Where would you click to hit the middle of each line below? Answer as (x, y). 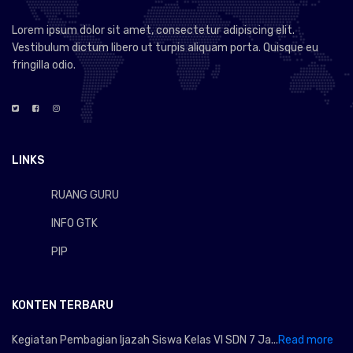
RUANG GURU (85, 195)
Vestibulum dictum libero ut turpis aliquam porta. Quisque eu (165, 47)
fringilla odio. (44, 65)
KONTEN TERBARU (63, 306)
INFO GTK (74, 224)
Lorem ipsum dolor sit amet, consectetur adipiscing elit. (153, 30)
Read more (306, 340)
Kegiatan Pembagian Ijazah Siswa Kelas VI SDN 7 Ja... (145, 340)
